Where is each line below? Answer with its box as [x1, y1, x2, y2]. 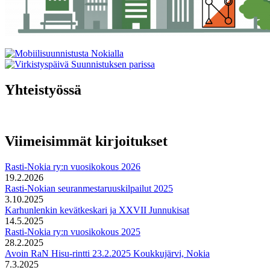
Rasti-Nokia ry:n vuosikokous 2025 [5, 226, 140, 237]
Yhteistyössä [5, 81, 81, 98]
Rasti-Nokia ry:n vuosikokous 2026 [5, 161, 140, 172]
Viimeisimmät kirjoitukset [5, 133, 168, 149]
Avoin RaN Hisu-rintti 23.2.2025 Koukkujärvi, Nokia [5, 248, 210, 259]
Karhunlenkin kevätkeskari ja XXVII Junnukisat [5, 204, 189, 215]
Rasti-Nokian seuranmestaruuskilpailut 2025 [5, 183, 173, 193]
